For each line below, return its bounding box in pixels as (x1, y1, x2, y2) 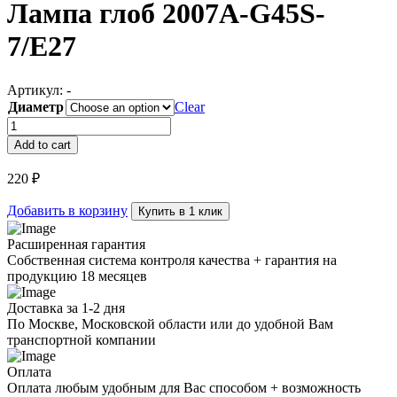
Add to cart (14, 137, 71, 152)
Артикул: (7, 82, 66, 97)
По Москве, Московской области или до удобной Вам (7, 315, 333, 331)
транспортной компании (7, 331, 156, 347)
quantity (6, 195, 51, 211)
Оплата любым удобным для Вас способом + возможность (7, 379, 361, 395)
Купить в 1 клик (138, 204, 222, 218)
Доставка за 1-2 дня (7, 300, 125, 315)
